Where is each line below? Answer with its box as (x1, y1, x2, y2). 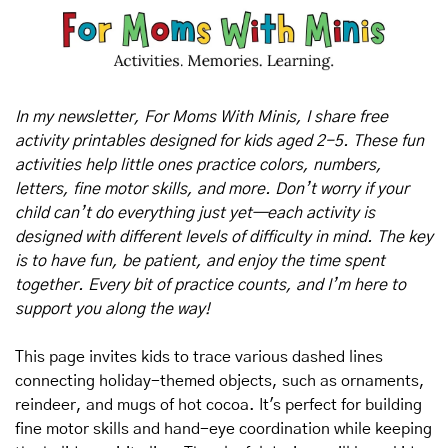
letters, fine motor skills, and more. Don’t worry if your (15, 180, 409, 197)
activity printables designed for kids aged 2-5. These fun (15, 132, 424, 149)
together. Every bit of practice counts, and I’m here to (15, 276, 406, 293)
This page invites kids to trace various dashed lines (15, 348, 383, 365)
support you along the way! (15, 300, 210, 317)
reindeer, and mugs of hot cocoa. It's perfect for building (15, 396, 422, 413)
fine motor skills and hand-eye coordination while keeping (15, 420, 432, 437)
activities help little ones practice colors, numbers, (15, 156, 382, 173)
